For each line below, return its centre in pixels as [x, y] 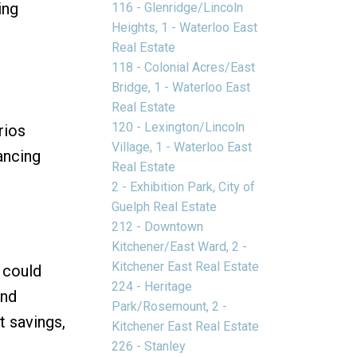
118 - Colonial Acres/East [184, 67]
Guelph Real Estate [165, 206]
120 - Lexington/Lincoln [178, 127]
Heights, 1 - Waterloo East [185, 27]
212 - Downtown [158, 226]
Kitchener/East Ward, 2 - [180, 246]
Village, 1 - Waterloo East [182, 147]
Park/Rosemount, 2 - [170, 306]
